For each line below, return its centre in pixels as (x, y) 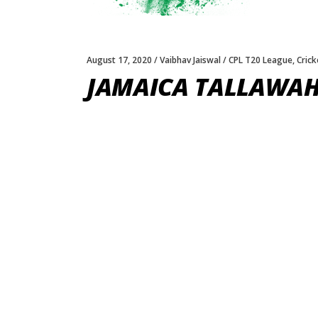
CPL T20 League (261, 60)
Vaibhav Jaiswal (190, 60)
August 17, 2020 (119, 60)
